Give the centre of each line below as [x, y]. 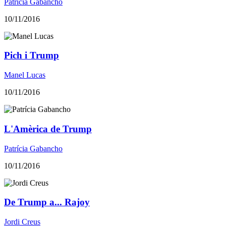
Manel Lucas [25, 75]
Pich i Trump [32, 55]
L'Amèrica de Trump [48, 129]
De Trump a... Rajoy [47, 202]
